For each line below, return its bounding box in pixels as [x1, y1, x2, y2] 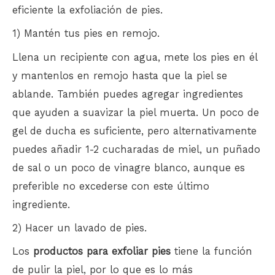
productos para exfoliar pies [33, 246, 171, 258]
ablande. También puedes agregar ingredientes [12, 88, 243, 100]
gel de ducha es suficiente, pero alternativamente [12, 125, 257, 137]
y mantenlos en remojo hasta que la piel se [12, 69, 227, 82]
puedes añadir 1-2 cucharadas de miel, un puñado [12, 143, 260, 155]
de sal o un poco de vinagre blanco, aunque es [12, 161, 245, 174]
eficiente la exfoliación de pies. [12, 4, 163, 17]
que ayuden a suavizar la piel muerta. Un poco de [12, 106, 259, 118]
